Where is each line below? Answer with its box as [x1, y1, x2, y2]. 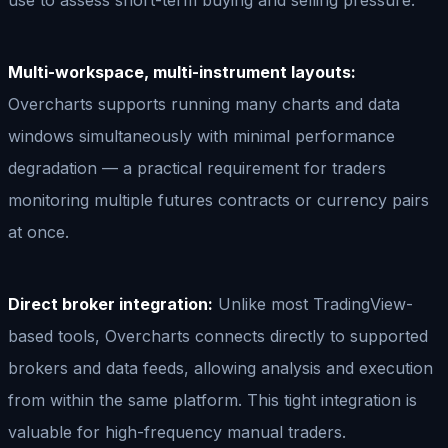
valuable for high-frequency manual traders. [8, 421, 346, 442]
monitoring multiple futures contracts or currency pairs [8, 189, 429, 210]
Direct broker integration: [8, 293, 213, 314]
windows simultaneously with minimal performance [8, 125, 395, 146]
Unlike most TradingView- [213, 293, 413, 314]
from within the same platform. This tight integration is [8, 389, 417, 410]
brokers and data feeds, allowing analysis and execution [8, 357, 433, 378]
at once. [8, 221, 69, 242]
